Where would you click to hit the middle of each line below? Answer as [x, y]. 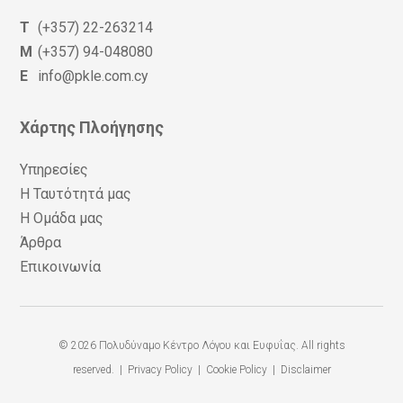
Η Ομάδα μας [62, 219]
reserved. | [100, 370]
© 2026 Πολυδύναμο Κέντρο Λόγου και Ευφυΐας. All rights [201, 346]
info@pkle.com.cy [94, 76]
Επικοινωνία [61, 267]
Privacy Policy [160, 370]
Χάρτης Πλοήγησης [92, 128]
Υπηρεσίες [54, 170]
